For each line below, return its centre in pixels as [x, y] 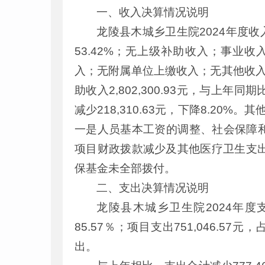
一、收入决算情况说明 [153, 12]
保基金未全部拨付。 [125, 168]
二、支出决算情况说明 [153, 188]
